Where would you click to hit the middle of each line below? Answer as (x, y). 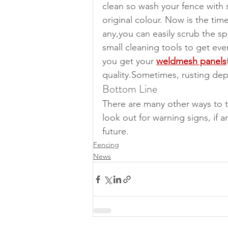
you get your (129, 61)
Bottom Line (130, 89)
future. (116, 131)
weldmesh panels (191, 61)
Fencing (106, 145)
